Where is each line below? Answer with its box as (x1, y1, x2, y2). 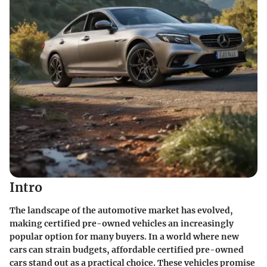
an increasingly (166, 218, 234, 229)
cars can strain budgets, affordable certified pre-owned (10, 244, 244, 255)
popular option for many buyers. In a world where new (10, 231, 239, 242)
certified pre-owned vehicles (44, 218, 166, 229)
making (10, 218, 44, 229)
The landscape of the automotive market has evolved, (10, 204, 233, 216)
